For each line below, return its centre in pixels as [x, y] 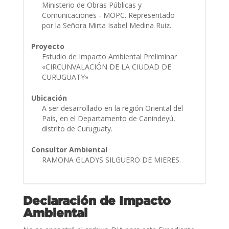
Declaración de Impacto [97, 200]
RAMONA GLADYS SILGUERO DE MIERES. [112, 159]
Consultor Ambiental [69, 149]
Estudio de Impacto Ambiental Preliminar [109, 56]
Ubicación [49, 98]
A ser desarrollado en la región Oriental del [112, 108]
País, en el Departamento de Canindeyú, [108, 118]
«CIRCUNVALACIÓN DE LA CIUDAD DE [106, 66]
